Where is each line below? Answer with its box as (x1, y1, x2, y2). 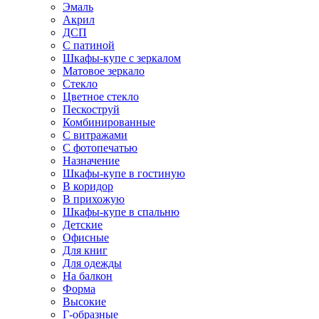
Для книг (63, 244, 108, 256)
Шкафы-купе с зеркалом (63, 52, 181, 64)
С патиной (63, 39, 115, 51)
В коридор (63, 180, 113, 192)
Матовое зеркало (63, 65, 145, 77)
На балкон (63, 270, 113, 282)
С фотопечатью (63, 142, 137, 154)
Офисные (63, 231, 109, 244)
